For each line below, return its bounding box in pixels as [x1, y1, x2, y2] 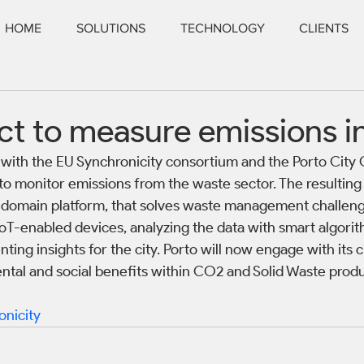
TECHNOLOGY [180, 21, 265, 35]
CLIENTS [299, 21, 349, 35]
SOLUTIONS [76, 21, 145, 35]
